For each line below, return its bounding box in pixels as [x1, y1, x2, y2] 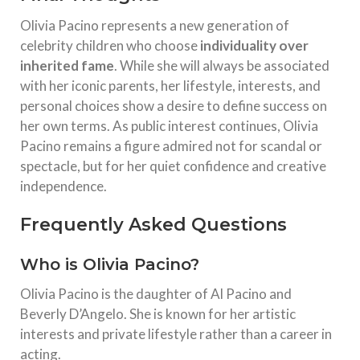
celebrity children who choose [20, 37, 200, 55]
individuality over [200, 37, 309, 55]
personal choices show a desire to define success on [20, 97, 327, 115]
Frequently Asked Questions [20, 214, 287, 236]
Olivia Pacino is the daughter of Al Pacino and [20, 285, 292, 303]
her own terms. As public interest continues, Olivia [20, 117, 318, 135]
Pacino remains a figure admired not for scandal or [20, 137, 322, 155]
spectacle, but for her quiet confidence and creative [20, 157, 326, 175]
